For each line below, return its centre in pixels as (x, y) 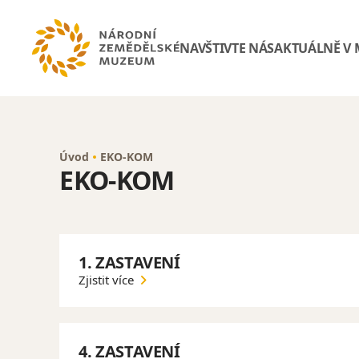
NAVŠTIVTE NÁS (227, 48)
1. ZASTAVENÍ (129, 262)
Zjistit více (107, 280)
